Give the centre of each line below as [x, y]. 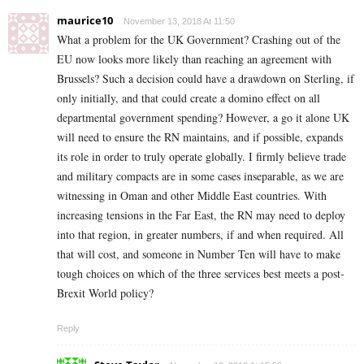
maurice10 [85, 21]
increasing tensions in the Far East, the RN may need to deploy [201, 215]
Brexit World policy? [105, 293]
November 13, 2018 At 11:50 [179, 22]
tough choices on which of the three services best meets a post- [201, 274]
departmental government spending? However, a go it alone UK [203, 118]
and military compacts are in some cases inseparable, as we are [200, 176]
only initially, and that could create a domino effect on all [188, 98]
